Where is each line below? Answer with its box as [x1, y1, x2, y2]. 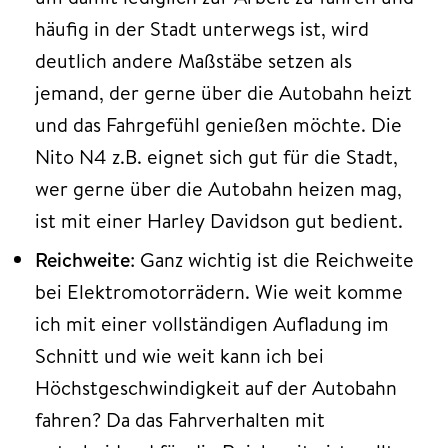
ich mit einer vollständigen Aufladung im [35, 309, 389, 337]
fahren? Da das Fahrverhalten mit [35, 405, 325, 433]
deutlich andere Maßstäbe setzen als [35, 46, 352, 74]
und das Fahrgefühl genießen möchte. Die [35, 110, 402, 138]
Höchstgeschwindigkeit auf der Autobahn [35, 373, 397, 401]
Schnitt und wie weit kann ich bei [35, 341, 324, 369]
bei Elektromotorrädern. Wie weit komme [35, 277, 403, 305]
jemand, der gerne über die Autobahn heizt [35, 78, 412, 106]
